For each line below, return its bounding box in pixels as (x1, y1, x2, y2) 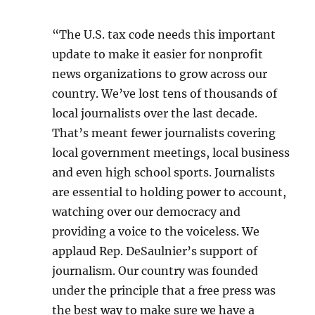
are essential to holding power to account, (52, 185, 287, 199)
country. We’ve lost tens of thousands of (52, 86, 278, 101)
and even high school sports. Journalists (52, 165, 276, 179)
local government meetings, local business (52, 146, 290, 160)
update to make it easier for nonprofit (52, 47, 264, 61)
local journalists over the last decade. (52, 106, 258, 120)
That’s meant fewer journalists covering (52, 126, 276, 140)
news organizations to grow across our (52, 67, 268, 81)
